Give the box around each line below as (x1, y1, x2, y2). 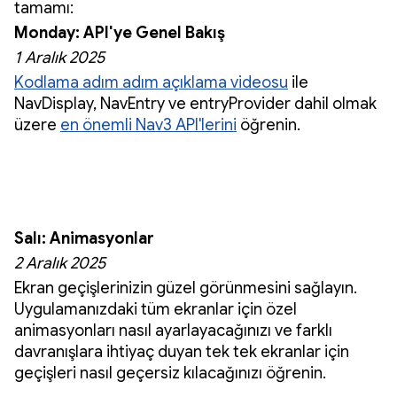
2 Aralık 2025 (14, 253, 105, 273)
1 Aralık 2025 (14, 47, 108, 67)
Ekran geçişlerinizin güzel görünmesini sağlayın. (14, 277, 357, 298)
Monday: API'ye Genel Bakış (14, 22, 225, 43)
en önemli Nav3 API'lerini (60, 114, 237, 135)
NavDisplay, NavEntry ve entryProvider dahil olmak (14, 93, 377, 113)
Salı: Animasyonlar (14, 228, 154, 248)
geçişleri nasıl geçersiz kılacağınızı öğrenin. (14, 362, 330, 383)
